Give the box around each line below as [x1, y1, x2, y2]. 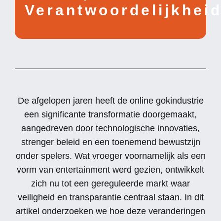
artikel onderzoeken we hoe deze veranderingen [16, 206, 205, 217]
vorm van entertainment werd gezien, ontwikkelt [17, 165, 204, 175]
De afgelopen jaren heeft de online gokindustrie [17, 96, 204, 106]
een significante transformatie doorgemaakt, [24, 110, 197, 120]
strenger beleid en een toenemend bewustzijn [21, 137, 200, 147]
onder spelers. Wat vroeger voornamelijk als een [15, 151, 206, 161]
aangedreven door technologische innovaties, [21, 123, 200, 134]
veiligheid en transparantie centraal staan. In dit [17, 192, 204, 203]
